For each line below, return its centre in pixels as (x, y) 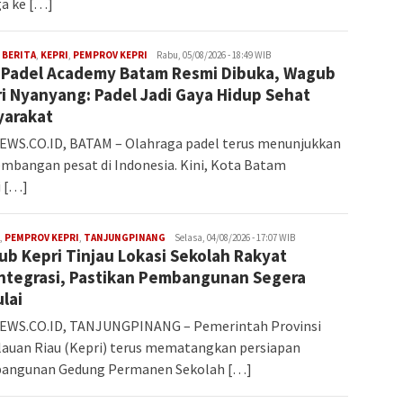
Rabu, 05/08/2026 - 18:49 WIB (214, 55)
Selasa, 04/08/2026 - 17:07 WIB (235, 238)
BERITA (19, 55)
